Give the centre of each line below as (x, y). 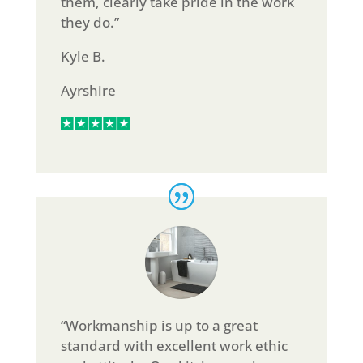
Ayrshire (88, 91)
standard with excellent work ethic (174, 346)
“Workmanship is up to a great (159, 326)
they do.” (90, 23)
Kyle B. (83, 57)
